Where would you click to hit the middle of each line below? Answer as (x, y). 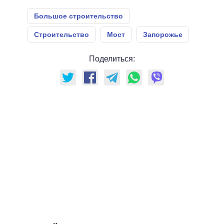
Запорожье (163, 35)
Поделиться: (112, 59)
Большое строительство (78, 16)
